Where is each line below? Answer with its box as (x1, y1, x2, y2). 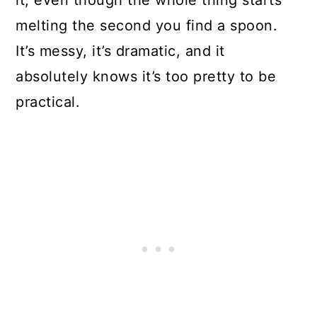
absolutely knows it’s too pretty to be (16, 68, 277, 86)
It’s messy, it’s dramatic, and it (16, 42, 225, 60)
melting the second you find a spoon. (16, 17, 278, 35)
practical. (16, 93, 81, 111)
